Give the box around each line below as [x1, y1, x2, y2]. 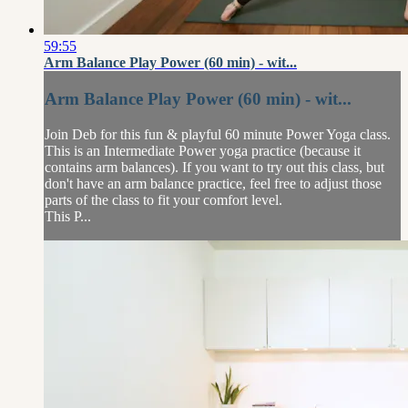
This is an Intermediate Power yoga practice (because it [45, 142, 361, 158]
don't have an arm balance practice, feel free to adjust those [45, 175, 382, 191]
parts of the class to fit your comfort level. [45, 191, 282, 208]
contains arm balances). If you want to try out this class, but [45, 158, 384, 175]
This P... [45, 208, 91, 224]
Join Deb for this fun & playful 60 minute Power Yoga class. [45, 126, 391, 142]
